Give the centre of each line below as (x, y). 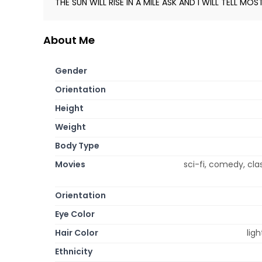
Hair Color (77, 232)
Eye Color (75, 214)
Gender (71, 70)
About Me (69, 40)
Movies (70, 164)
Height (69, 108)
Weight (70, 127)
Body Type (77, 145)
